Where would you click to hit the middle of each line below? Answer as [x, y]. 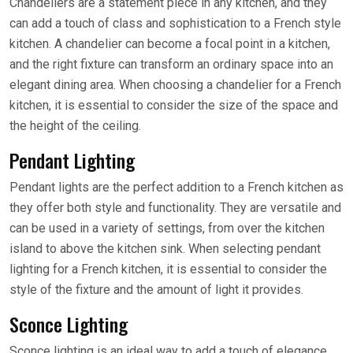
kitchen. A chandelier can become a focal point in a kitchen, [170, 44]
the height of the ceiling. [75, 126]
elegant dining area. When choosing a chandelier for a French [175, 85]
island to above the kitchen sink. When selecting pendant [165, 249]
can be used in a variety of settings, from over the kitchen [167, 228]
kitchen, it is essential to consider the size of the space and [174, 105]
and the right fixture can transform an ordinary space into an [171, 64]
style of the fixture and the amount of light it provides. [156, 290]
